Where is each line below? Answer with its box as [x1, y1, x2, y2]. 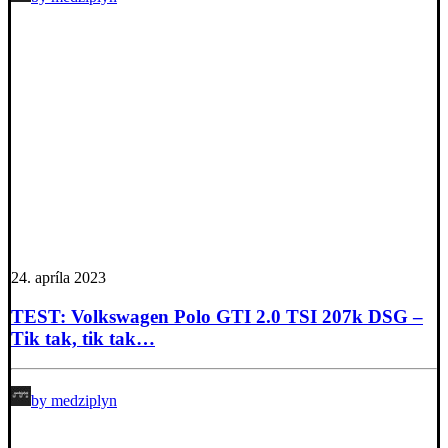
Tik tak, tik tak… [11, 327, 155, 349]
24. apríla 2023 [11, 268, 106, 286]
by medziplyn [31, 392, 117, 410]
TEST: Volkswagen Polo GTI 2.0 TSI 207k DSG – [11, 305, 423, 327]
